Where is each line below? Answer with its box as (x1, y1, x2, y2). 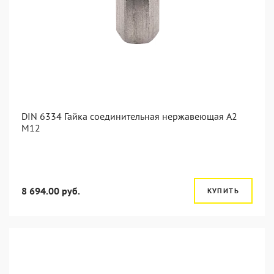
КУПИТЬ (207, 186, 239, 195)
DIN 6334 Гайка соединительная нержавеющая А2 (21, 110, 237, 122)
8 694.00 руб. (21, 185, 80, 197)
